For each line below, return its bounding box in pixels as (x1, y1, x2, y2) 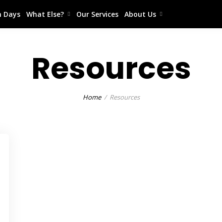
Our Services (76, 9, 118, 19)
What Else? (26, 9, 64, 19)
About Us (124, 9, 156, 19)
